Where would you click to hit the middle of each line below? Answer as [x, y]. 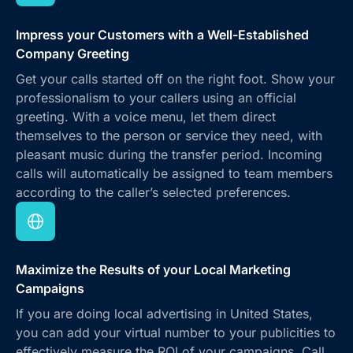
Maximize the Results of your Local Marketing [153, 269]
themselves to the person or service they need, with [169, 135]
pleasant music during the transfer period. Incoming [169, 154]
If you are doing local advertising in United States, [164, 313]
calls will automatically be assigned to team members [174, 173]
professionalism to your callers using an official [156, 97]
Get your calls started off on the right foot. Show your [175, 78]
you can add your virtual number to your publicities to [176, 332]
